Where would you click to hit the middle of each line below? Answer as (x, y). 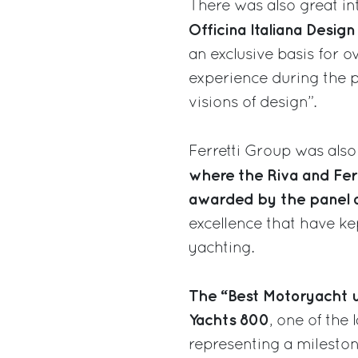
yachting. (221, 249)
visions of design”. (253, 103)
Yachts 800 (229, 320)
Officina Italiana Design (272, 30)
